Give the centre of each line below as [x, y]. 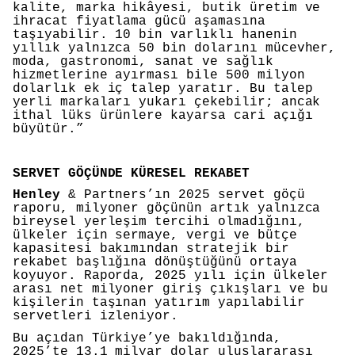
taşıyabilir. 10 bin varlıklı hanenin [155, 35]
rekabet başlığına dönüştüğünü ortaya [155, 263]
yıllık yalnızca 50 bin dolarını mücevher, [175, 49]
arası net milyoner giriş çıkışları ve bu [171, 290]
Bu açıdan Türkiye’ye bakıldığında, [147, 339]
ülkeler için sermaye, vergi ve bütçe [155, 236]
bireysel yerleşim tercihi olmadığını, [159, 222]
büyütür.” [48, 130]
